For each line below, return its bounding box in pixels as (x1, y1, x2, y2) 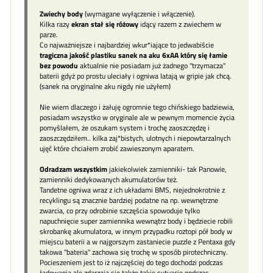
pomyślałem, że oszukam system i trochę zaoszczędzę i (40, 122, 210, 134)
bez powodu (40, 60, 78, 72)
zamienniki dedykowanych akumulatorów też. (40, 174, 178, 186)
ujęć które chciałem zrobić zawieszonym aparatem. (40, 143, 194, 155)
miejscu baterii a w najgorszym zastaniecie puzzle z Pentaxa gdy (40, 236, 235, 248)
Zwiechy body (40, 8, 83, 20)
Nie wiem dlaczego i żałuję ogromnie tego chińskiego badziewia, (40, 101, 235, 113)
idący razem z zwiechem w (138, 18, 221, 30)
